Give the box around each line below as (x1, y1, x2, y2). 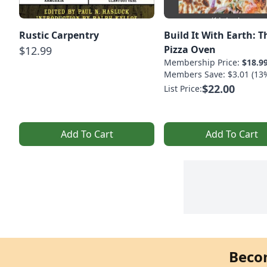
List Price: (164, 82, 202, 94)
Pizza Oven (164, 42, 216, 56)
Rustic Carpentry (19, 28, 99, 42)
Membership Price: (164, 56, 242, 68)
